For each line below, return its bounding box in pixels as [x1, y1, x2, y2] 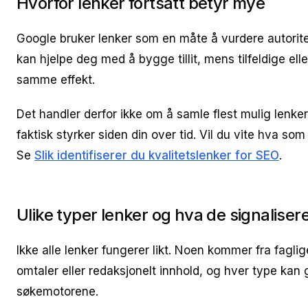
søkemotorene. [16, 285, 98, 298]
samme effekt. [16, 73, 95, 87]
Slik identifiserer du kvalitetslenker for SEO [34, 148, 279, 162]
